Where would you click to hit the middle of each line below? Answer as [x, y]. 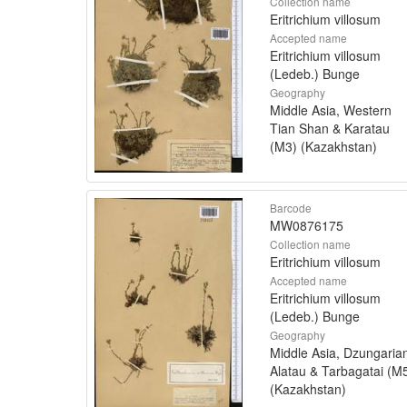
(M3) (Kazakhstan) [323, 146]
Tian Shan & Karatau [330, 128]
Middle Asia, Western [331, 109]
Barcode [291, 207]
